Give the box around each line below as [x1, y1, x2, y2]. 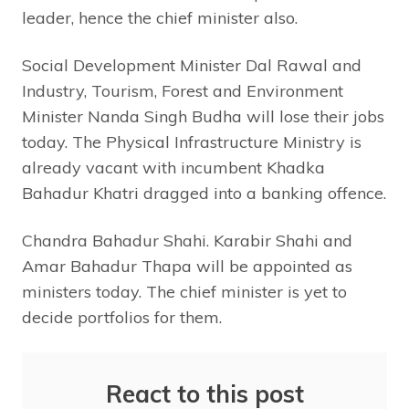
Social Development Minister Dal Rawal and [22, 55, 362, 77]
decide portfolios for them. [22, 307, 222, 329]
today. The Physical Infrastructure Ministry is [22, 131, 362, 153]
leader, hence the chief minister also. [22, 7, 298, 29]
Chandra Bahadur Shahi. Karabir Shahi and [22, 230, 352, 252]
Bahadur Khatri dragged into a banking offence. [22, 183, 386, 204]
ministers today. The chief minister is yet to [22, 281, 347, 303]
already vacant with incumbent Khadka [22, 157, 325, 179]
